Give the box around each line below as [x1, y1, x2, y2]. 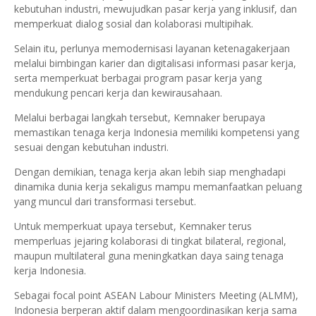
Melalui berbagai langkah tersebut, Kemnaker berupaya [14, 111, 265, 124]
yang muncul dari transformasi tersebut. [14, 195, 196, 208]
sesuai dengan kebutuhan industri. [14, 140, 171, 154]
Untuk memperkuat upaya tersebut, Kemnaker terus [14, 219, 252, 233]
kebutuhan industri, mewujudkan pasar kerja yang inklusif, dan [14, 2, 297, 16]
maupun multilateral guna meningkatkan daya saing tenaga [14, 249, 284, 262]
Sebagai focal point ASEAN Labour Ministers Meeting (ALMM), [14, 288, 298, 302]
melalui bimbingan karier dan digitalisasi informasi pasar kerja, [14, 56, 296, 70]
